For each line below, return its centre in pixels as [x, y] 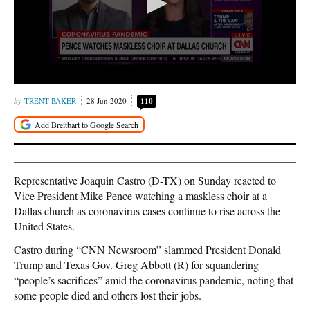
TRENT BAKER [50, 100]
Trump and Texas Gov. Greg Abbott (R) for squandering [136, 265]
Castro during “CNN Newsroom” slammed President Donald [147, 250]
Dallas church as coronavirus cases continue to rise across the [147, 211]
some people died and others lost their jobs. [108, 295]
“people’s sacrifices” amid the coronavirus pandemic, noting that [154, 280]
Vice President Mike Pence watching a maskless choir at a [140, 196]
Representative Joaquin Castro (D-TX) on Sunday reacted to [145, 181]
